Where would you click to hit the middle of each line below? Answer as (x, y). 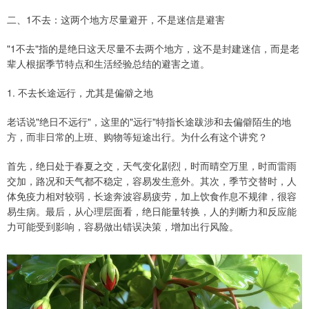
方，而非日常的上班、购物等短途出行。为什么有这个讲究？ (137, 136)
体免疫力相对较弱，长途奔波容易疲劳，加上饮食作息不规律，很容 (152, 196)
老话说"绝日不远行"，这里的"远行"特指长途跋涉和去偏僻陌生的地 (149, 121)
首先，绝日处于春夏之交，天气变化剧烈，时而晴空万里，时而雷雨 (152, 165)
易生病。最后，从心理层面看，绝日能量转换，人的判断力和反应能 (152, 211)
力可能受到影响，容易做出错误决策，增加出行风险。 (123, 226)
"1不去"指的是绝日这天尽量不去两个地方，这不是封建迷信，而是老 (153, 48)
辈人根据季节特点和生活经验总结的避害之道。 (108, 63)
